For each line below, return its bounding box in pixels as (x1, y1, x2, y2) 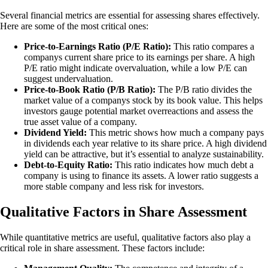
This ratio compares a (171, 41, 254, 52)
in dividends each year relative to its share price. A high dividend (24, 138, 267, 149)
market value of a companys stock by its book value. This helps (24, 95, 263, 106)
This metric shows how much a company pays (87, 127, 264, 138)
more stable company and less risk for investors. (24, 181, 204, 192)
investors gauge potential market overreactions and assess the (24, 106, 253, 117)
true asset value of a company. (24, 117, 137, 127)
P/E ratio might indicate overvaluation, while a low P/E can (24, 63, 247, 74)
